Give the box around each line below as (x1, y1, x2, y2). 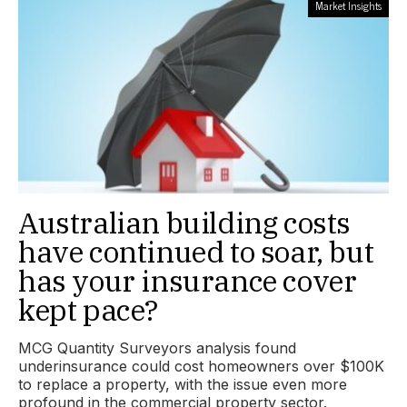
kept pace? (18, 291, 158, 329)
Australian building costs (18, 203, 352, 242)
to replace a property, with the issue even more (18, 375, 347, 393)
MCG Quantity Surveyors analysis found (18, 339, 296, 357)
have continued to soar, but (18, 233, 374, 271)
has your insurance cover (18, 262, 357, 300)
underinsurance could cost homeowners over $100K (18, 357, 384, 375)
